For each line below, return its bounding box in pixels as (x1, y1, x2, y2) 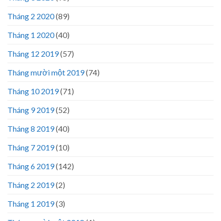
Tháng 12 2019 (7, 48, 59, 58)
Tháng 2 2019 (7, 180, 54, 189)
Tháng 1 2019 (7, 198, 54, 208)
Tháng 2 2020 (7, 11, 54, 21)
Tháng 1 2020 (7, 30, 54, 39)
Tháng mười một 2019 (7, 67, 84, 77)
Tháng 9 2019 (7, 105, 54, 114)
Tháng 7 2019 (7, 142, 54, 152)
